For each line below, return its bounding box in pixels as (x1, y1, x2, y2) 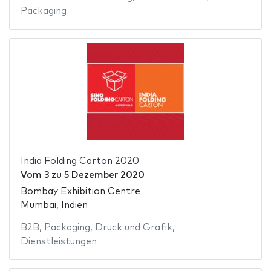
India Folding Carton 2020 (20, 157, 139, 166)
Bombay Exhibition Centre (20, 186, 140, 196)
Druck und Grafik (94, 223, 172, 232)
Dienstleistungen (20, 237, 97, 246)
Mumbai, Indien (20, 200, 88, 210)
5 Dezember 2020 (64, 171, 145, 180)
